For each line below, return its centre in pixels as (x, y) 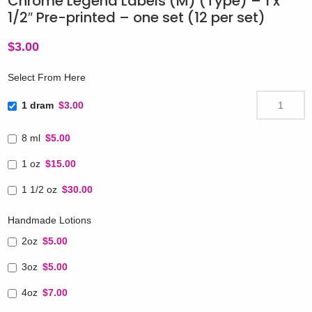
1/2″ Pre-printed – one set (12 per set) (136, 17)
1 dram (37, 105)
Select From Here (46, 78)
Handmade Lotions (49, 220)
